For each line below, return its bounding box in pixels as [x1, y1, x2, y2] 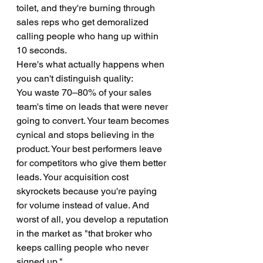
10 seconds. [16, 45, 67, 56]
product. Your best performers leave [16, 143, 164, 154]
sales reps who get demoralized [16, 16, 151, 28]
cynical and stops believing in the [16, 129, 157, 140]
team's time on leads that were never [16, 101, 170, 112]
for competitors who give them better [16, 157, 168, 168]
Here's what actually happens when [16, 59, 167, 70]
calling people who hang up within [16, 31, 161, 42]
